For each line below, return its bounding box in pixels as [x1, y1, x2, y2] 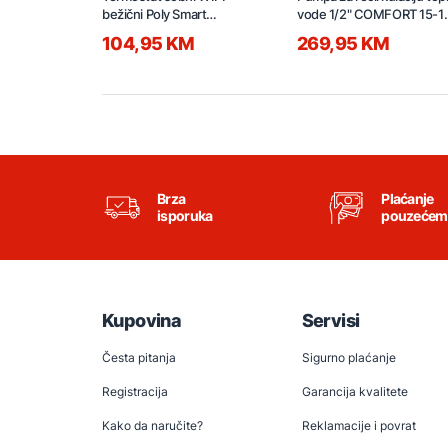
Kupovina [102, 310, 182, 332]
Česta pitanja [102, 350, 176, 366]
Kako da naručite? [102, 418, 203, 434]
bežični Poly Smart [102, 6, 207, 23]
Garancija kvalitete [301, 384, 408, 400]
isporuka [157, 207, 213, 225]
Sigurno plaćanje [301, 350, 396, 366]
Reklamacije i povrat [301, 418, 416, 434]
